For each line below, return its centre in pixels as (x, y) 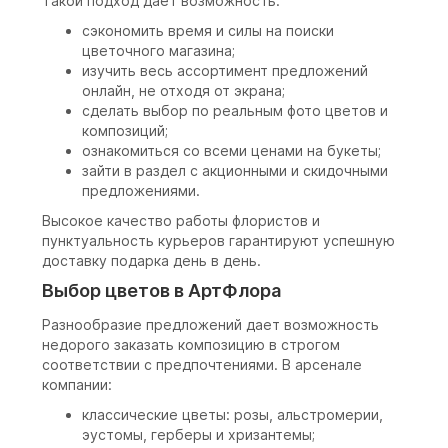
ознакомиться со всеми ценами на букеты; (231, 151)
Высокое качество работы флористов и (181, 221)
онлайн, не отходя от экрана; (183, 91)
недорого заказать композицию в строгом (191, 345)
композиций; (125, 131)
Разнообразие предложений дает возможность (210, 325)
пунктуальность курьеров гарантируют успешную (218, 241)
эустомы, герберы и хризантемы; (198, 435)
